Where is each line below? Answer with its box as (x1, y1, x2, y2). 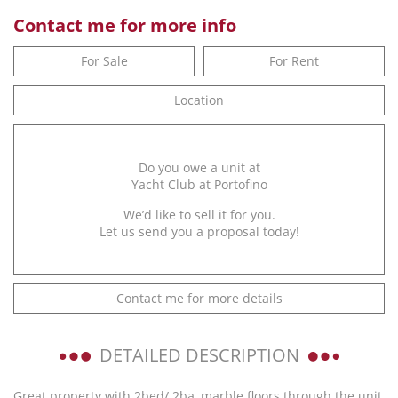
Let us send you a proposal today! (99, 222, 299, 240)
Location (174, 91, 224, 108)
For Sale (80, 52, 128, 69)
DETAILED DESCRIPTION (99, 342, 299, 367)
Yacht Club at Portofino (131, 175, 267, 193)
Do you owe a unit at (138, 158, 260, 176)
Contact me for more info (13, 12, 236, 37)
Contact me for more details (115, 289, 283, 306)
